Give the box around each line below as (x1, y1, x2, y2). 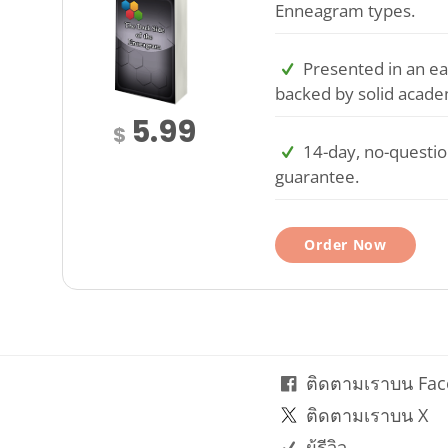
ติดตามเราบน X (306, 403, 428, 428)
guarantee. (275, 164, 360, 188)
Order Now (304, 234, 387, 254)
